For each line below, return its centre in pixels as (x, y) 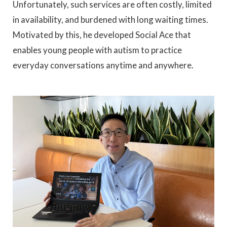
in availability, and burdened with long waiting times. (110, 19)
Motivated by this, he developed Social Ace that (102, 34)
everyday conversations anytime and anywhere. (103, 65)
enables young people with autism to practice (97, 50)
